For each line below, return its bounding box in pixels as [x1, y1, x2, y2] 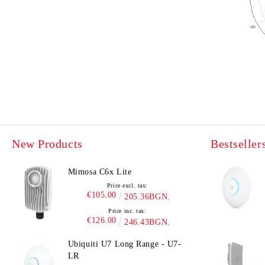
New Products [12, 137, 83, 150]
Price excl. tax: [106, 182, 148, 189]
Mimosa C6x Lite [67, 167, 132, 176]
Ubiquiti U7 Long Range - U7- [67, 240, 182, 248]
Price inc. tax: [108, 208, 147, 214]
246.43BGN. [124, 218, 170, 227]
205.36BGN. [124, 192, 170, 201]
